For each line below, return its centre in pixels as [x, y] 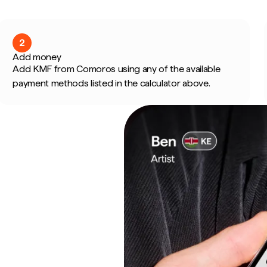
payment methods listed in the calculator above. [111, 83]
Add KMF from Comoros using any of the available [117, 69]
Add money [37, 57]
